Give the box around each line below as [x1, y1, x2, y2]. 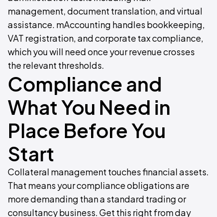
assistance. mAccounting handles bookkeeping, [8, 19, 205, 30]
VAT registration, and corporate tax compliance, [8, 32, 203, 44]
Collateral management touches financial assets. [8, 166, 209, 177]
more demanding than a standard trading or [8, 193, 186, 204]
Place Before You [8, 118, 166, 142]
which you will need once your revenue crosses [8, 46, 195, 57]
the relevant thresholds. [8, 60, 104, 71]
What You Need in [8, 94, 170, 119]
